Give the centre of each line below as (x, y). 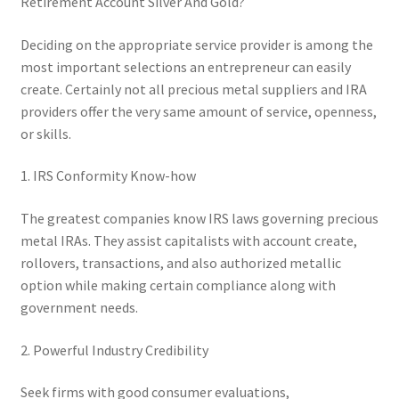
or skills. (45, 133)
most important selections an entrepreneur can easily (185, 66)
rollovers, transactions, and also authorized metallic (180, 263)
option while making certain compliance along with (178, 285)
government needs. (79, 308)
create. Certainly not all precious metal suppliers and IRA (193, 89)
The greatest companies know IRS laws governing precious (199, 219)
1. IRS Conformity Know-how (108, 176)
